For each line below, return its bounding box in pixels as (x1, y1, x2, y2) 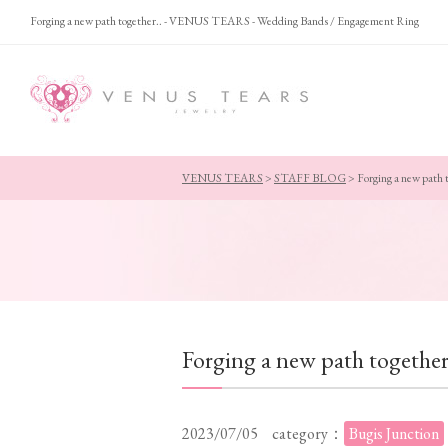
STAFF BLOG (274, 170, 346, 186)
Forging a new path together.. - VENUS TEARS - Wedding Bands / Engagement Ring (30, 13, 419, 29)
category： (272, 423, 344, 444)
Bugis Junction (349, 423, 439, 444)
